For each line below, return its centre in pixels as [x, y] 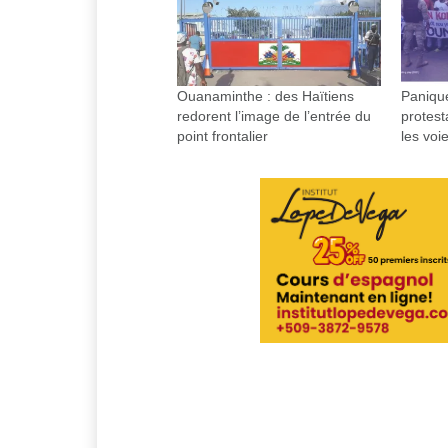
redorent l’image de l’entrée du [274, 116]
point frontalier [222, 136]
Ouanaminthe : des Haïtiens [265, 96]
